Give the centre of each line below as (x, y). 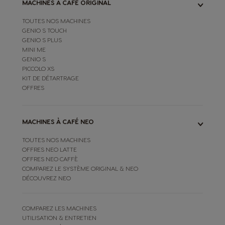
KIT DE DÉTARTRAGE (50, 78)
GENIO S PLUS (42, 40)
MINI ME (34, 49)
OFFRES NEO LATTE (49, 149)
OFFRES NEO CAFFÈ (50, 159)
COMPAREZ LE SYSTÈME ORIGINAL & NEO (80, 168)
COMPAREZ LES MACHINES (59, 208)
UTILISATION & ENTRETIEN (59, 218)
